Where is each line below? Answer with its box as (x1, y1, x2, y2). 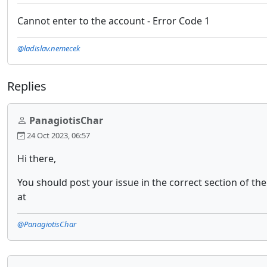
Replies (7, 78, 46, 95)
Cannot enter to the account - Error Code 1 (17, 14, 210, 27)
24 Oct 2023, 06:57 (25, 130, 90, 141)
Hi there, (17, 152, 56, 166)
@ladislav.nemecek (17, 43, 80, 54)
